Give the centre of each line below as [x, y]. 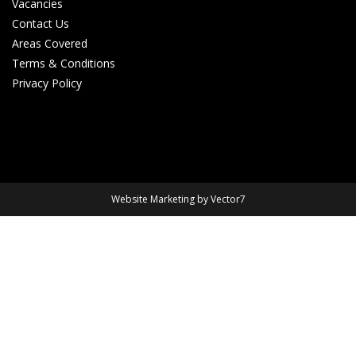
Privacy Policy [47, 83]
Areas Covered [50, 43]
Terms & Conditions [64, 63]
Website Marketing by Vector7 [178, 199]
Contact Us [41, 23]
